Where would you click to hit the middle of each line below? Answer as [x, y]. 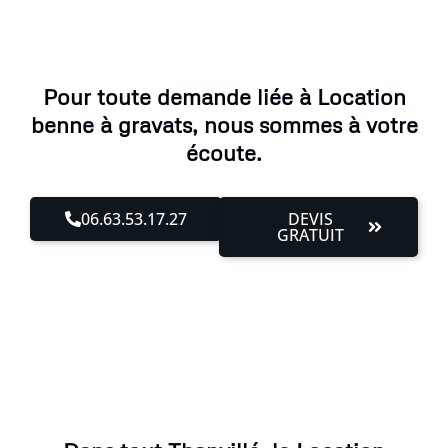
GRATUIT [311, 234]
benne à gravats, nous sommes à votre [224, 124]
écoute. [224, 152]
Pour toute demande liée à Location [224, 96]
